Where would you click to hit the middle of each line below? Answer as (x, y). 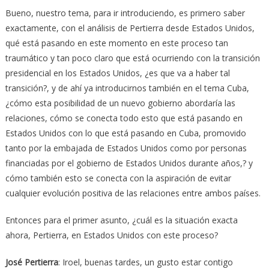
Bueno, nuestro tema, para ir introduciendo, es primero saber (125, 13)
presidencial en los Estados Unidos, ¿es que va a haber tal (119, 73)
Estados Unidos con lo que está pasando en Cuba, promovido (125, 133)
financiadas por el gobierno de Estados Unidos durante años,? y (129, 163)
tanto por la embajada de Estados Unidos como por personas (126, 148)
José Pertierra (32, 262)
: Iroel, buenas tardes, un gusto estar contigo (145, 262)
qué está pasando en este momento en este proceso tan (116, 43)
